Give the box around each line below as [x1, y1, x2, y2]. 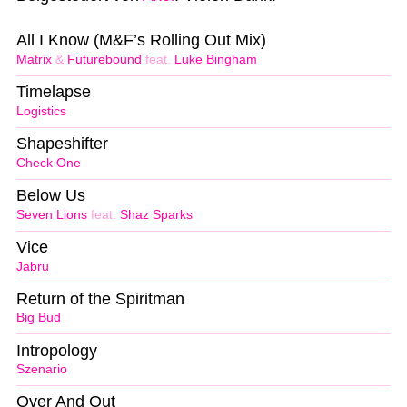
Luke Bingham [174, 53, 257, 67]
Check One [16, 155, 81, 170]
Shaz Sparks [120, 207, 193, 222]
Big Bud [16, 311, 61, 325]
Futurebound [67, 53, 142, 67]
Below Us [16, 185, 85, 204]
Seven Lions [16, 207, 87, 222]
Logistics [16, 104, 66, 118]
